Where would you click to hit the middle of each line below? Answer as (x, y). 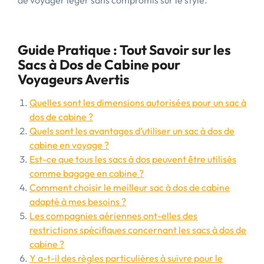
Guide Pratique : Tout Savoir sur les (124, 50)
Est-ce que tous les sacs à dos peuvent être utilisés (133, 159)
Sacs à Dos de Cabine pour (99, 65)
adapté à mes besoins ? (78, 202)
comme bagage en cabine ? (87, 173)
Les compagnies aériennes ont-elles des (113, 216)
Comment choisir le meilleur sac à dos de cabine (130, 187)
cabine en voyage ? (69, 145)
